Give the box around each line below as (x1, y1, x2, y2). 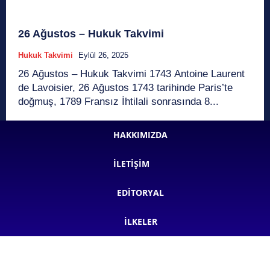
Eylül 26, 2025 (78, 50, 128, 60)
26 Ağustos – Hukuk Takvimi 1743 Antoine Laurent (18, 67, 149, 80)
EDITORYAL (117, 186, 164, 198)
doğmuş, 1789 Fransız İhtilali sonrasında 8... (18, 95, 219, 107)
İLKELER (124, 215, 157, 227)
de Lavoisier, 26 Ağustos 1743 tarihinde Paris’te (18, 81, 233, 93)
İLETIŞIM (113, 157, 149, 169)
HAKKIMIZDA (113, 128, 168, 140)
